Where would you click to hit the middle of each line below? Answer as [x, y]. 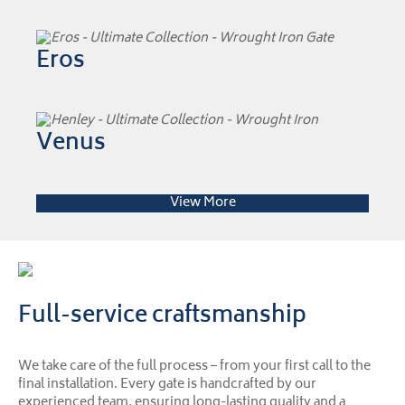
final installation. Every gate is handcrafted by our [167, 385]
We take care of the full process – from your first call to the [194, 367]
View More [202, 203]
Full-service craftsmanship [162, 317]
